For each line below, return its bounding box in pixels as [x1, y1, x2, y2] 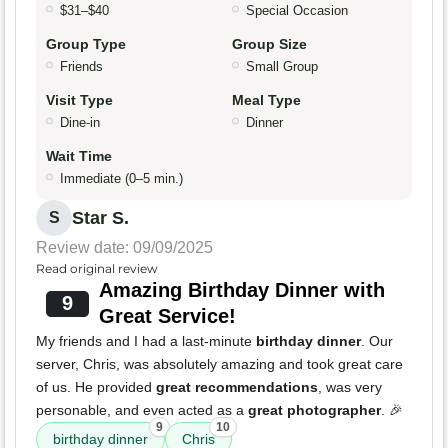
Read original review [36, 261, 158, 277]
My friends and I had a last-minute [36, 333, 256, 350]
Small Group [246, 59, 318, 75]
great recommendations [156, 379, 318, 396]
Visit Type [46, 92, 113, 109]
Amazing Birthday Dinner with [98, 279, 385, 302]
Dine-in [60, 115, 100, 131]
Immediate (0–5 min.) [60, 171, 183, 187]
